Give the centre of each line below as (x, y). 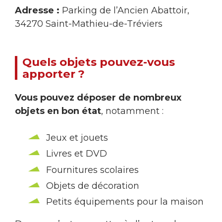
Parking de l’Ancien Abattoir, (124, 10)
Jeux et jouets (77, 138)
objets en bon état (58, 111)
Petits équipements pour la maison (125, 202)
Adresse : (37, 10)
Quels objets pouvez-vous (99, 62)
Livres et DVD (77, 154)
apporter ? (54, 74)
